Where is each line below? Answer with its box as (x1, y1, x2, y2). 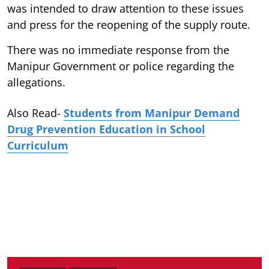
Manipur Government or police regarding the (7, 58, 234, 73)
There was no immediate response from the (7, 42, 229, 57)
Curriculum (7, 138, 68, 153)
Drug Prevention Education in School (7, 121, 205, 136)
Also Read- (7, 105, 64, 120)
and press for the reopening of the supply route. (7, 17, 250, 32)
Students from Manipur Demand (64, 105, 240, 120)
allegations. (7, 74, 65, 89)
